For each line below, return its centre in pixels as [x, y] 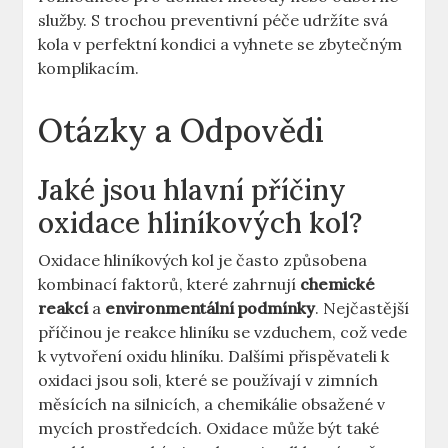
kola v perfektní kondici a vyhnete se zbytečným [220, 44]
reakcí [63, 308]
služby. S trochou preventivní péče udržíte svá [213, 20]
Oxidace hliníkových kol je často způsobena [203, 260]
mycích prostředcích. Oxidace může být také [209, 428]
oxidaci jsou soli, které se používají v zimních [208, 380]
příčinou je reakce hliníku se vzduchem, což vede [223, 332]
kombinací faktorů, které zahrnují [169, 284]
